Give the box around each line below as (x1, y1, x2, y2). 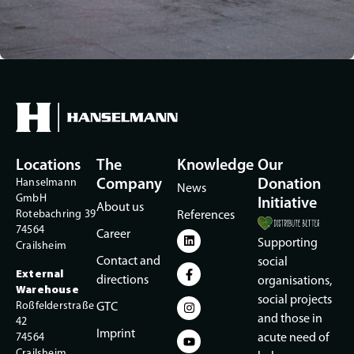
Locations (16, 157, 81, 174)
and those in (258, 312, 322, 326)
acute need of (258, 331, 330, 345)
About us (96, 201, 144, 214)
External (16, 268, 64, 281)
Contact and (96, 254, 160, 268)
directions (96, 273, 149, 287)
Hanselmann (16, 176, 77, 189)
